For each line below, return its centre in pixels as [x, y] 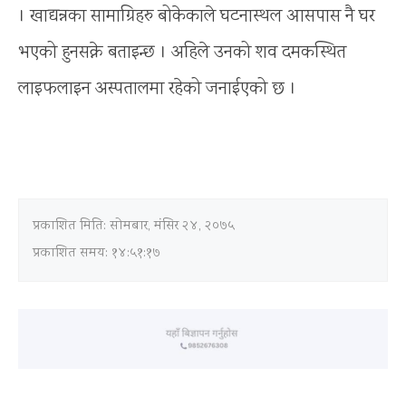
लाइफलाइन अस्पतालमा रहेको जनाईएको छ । [157, 89]
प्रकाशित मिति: [71, 226]
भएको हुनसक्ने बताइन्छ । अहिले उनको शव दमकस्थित [182, 53]
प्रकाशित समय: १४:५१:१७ [97, 253]
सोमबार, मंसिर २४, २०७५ [172, 226]
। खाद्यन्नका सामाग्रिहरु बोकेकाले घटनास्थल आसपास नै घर [197, 16]
